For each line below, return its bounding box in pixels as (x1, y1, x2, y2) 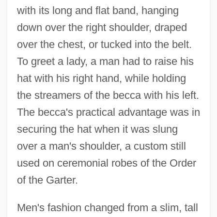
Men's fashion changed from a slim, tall (16, 201, 198, 214)
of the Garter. (16, 173, 78, 186)
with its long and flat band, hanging (16, 4, 179, 16)
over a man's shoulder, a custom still (16, 139, 186, 152)
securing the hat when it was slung (16, 123, 178, 135)
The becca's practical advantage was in (16, 106, 200, 118)
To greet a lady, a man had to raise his (16, 55, 194, 67)
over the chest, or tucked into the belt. (16, 38, 192, 50)
